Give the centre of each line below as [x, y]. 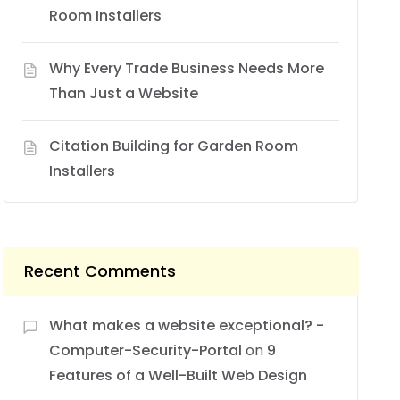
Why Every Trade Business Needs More [187, 68]
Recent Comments [100, 271]
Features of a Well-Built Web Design [179, 375]
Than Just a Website [124, 93]
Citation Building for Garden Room [174, 146]
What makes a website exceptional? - [187, 325]
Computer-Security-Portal [146, 350]
